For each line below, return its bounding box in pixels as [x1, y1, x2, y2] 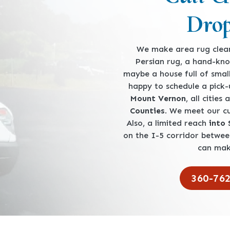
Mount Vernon [130, 93, 186, 103]
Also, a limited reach [126, 118, 209, 128]
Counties [129, 106, 165, 116]
